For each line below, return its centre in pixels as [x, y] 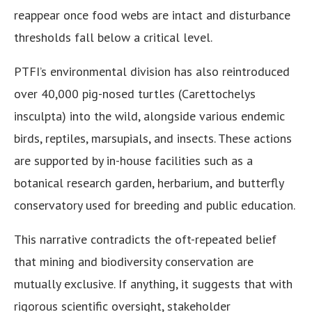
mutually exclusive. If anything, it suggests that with [153, 284]
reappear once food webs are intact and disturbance [152, 15]
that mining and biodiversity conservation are [134, 262]
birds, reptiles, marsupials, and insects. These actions [153, 139]
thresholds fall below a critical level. [113, 38]
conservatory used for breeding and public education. [155, 205]
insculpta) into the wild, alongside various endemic [149, 116]
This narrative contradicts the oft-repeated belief [145, 240]
